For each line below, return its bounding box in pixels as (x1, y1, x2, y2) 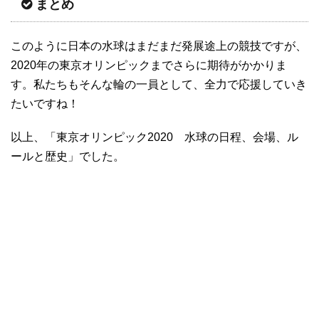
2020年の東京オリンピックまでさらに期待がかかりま (11, 58, 287, 71)
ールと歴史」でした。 (11, 150, 125, 162)
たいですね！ (11, 97, 79, 110)
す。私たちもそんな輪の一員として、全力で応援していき (11, 78, 307, 90)
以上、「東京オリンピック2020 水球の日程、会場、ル (11, 130, 298, 143)
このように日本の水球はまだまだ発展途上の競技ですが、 (11, 39, 307, 52)
